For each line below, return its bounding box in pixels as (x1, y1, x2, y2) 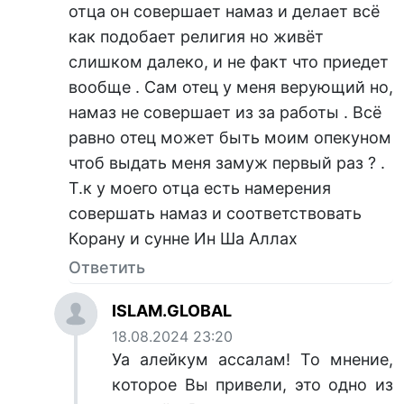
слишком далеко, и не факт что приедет (69, 51, 389, 71)
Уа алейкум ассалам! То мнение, (112, 349, 393, 369)
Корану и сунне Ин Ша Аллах (69, 228, 298, 248)
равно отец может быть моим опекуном (69, 127, 391, 147)
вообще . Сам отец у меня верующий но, (69, 77, 393, 96)
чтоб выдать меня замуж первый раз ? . (69, 152, 385, 172)
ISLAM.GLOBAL (112, 300, 232, 320)
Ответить (69, 257, 145, 277)
